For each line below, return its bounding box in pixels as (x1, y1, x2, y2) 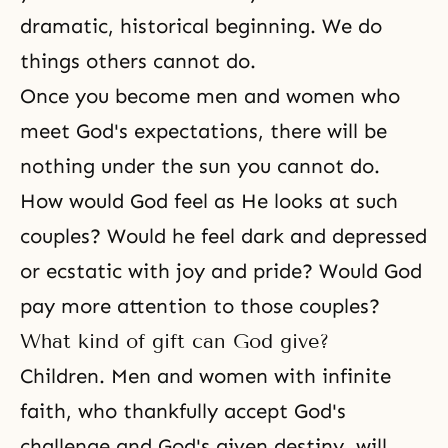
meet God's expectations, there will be (20, 119, 387, 143)
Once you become (20, 84, 196, 108)
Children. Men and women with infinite (20, 364, 391, 388)
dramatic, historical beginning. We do (20, 14, 382, 38)
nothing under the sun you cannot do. (20, 154, 380, 178)
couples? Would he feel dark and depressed (20, 224, 427, 248)
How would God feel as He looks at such (20, 189, 398, 213)
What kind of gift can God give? (20, 329, 329, 353)
